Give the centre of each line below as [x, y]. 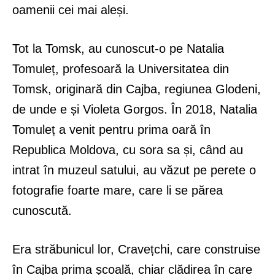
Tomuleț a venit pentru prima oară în [111, 129]
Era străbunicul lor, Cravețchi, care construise [136, 249]
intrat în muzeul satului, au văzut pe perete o [134, 170]
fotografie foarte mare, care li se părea [118, 190]
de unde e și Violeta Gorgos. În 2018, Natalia [135, 109]
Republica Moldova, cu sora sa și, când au [128, 149]
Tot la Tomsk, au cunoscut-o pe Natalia [118, 48]
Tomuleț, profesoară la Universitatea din [121, 68]
